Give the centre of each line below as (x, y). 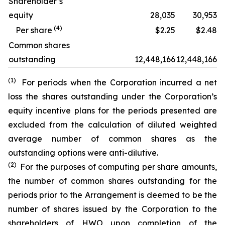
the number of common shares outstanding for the (113, 181)
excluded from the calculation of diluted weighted (113, 125)
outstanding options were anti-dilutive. (83, 153)
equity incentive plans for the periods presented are (113, 110)
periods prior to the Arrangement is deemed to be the (113, 195)
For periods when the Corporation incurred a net (119, 82)
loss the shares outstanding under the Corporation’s (113, 96)
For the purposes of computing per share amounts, (119, 167)
